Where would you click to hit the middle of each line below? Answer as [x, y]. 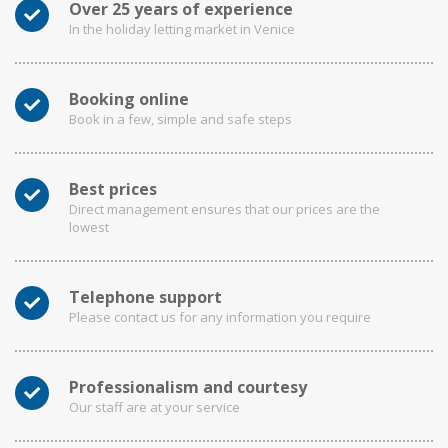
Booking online [129, 99]
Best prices [113, 189]
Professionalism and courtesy [188, 387]
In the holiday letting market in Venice [182, 29]
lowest [89, 227]
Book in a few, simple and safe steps [180, 119]
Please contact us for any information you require [220, 317]
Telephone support [145, 297]
